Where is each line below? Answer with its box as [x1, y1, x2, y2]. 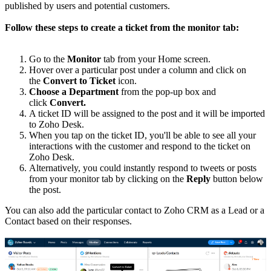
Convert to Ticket [43, 76, 118, 87]
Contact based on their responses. [5, 216, 132, 227]
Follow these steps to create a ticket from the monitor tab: [5, 22, 239, 33]
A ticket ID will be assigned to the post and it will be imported [29, 108, 265, 119]
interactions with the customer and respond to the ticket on [29, 141, 250, 152]
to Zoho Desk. [29, 119, 84, 130]
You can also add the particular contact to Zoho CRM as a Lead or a [5, 205, 264, 216]
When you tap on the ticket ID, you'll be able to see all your [29, 130, 256, 141]
